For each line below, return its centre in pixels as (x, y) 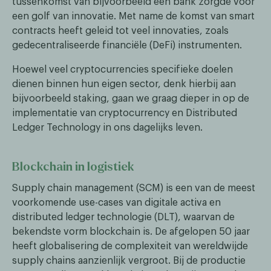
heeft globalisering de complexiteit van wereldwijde (130, 247)
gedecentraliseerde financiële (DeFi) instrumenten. (127, 46)
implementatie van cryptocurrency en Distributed (125, 113)
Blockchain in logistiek (73, 167)
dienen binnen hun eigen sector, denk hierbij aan (124, 84)
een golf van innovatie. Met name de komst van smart (133, 17)
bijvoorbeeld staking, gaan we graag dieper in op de (131, 99)
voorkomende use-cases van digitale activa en (116, 203)
